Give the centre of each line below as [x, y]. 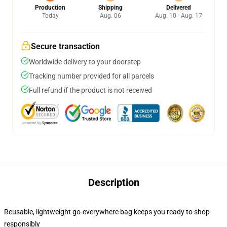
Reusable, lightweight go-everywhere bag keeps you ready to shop [107, 212]
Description [113, 182]
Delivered [179, 8]
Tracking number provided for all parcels [91, 76]
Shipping [110, 8]
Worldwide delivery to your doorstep [85, 62]
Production [50, 8]
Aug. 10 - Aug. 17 [179, 16]
